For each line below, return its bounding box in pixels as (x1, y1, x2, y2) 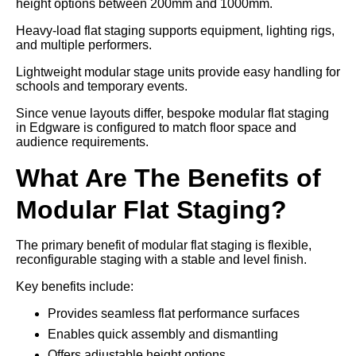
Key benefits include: (16, 279, 133, 293)
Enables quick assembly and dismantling (48, 327, 278, 341)
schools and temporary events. (16, 79, 188, 93)
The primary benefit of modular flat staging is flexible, (16, 238, 311, 252)
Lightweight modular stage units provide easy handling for (16, 64, 340, 79)
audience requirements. (16, 134, 149, 149)
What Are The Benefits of (16, 163, 321, 192)
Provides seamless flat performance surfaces (48, 306, 300, 320)
